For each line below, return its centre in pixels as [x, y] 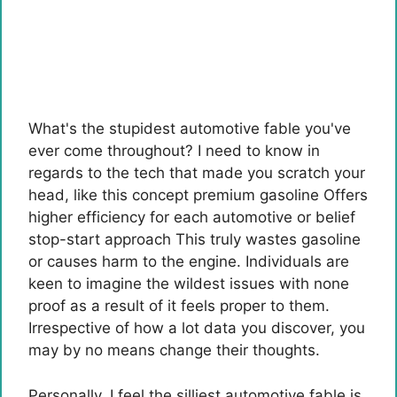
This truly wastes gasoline [266, 240]
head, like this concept [111, 195]
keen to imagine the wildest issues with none [189, 284]
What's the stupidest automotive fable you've [190, 129]
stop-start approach [100, 240]
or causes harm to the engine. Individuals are [189, 262]
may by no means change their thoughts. [174, 350]
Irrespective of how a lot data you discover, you [197, 328]
